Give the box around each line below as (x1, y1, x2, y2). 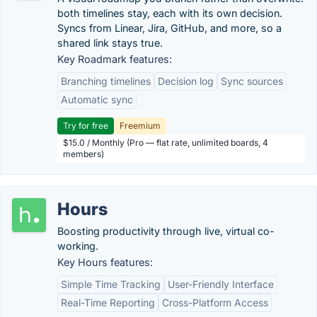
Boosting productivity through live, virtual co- (57, 225, 275, 237)
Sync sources (221, 75, 283, 87)
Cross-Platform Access (162, 296, 268, 309)
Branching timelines (61, 75, 151, 87)
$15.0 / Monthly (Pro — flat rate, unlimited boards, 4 (63, 137, 268, 148)
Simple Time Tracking (61, 278, 161, 290)
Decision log (158, 75, 214, 87)
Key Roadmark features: (57, 53, 172, 65)
